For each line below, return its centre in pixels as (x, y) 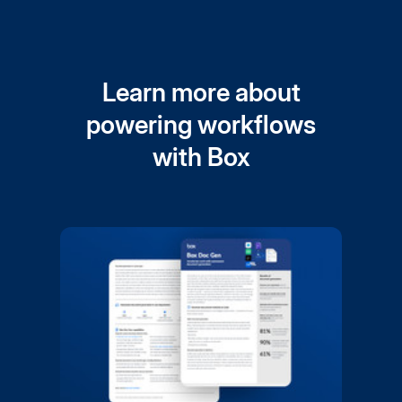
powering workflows (201, 125)
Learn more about (201, 92)
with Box (201, 157)
